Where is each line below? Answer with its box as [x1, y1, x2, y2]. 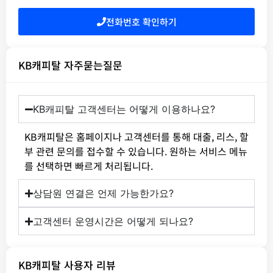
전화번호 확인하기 [105, 15, 177, 29]
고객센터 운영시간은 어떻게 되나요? [33, 215, 194, 228]
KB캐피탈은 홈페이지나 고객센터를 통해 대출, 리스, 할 [24, 129, 249, 144]
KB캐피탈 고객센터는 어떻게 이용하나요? [33, 103, 216, 116]
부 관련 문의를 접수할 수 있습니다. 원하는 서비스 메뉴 [24, 144, 247, 159]
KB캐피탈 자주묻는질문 [18, 57, 122, 73]
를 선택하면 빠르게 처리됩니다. [24, 158, 153, 174]
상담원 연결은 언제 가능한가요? [33, 187, 174, 200]
